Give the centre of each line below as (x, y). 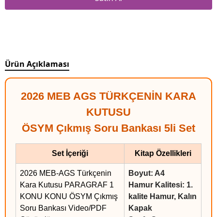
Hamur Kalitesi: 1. (161, 185)
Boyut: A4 (147, 173)
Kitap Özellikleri (163, 154)
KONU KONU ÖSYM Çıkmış (69, 197)
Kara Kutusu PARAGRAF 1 (67, 185)
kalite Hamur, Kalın (163, 197)
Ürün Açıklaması (37, 64)
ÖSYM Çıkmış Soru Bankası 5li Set (108, 128)
